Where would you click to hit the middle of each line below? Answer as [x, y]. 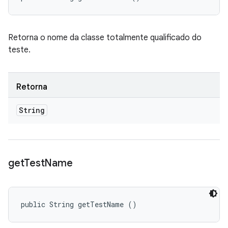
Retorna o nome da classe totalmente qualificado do [105, 38]
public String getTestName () [79, 204]
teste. [19, 50]
